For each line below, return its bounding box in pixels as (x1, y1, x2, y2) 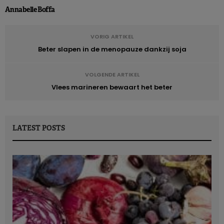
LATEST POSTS (12, 123, 65, 132)
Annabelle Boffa (5, 4, 55, 14)
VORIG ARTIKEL (90, 32, 133, 40)
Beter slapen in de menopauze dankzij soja (37, 44, 186, 54)
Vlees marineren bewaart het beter (51, 82, 172, 92)
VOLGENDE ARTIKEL (84, 70, 139, 78)
